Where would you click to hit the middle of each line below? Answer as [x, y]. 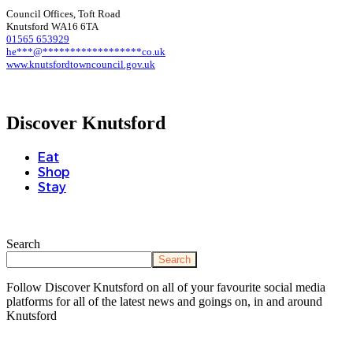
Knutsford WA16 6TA [52, 27]
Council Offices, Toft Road [63, 14]
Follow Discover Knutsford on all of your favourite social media [166, 287]
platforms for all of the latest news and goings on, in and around [164, 301]
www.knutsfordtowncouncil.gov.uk [81, 65]
